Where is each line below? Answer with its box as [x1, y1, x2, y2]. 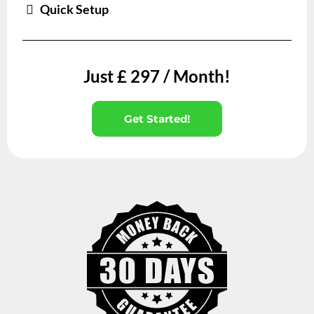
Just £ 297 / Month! [83, 66, 231, 87]
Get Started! [124, 112, 190, 126]
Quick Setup [40, 1, 109, 18]
